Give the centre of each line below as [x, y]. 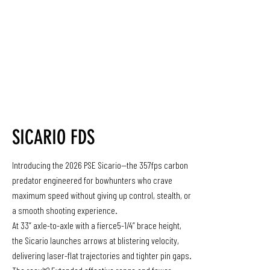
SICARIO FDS [53, 137]
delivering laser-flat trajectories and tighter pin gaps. [102, 255]
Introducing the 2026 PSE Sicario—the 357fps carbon [100, 165]
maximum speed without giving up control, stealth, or [102, 195]
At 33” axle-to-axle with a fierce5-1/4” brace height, [97, 225]
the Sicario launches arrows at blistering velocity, [96, 240]
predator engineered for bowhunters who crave [92, 180]
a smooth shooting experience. [65, 210]
